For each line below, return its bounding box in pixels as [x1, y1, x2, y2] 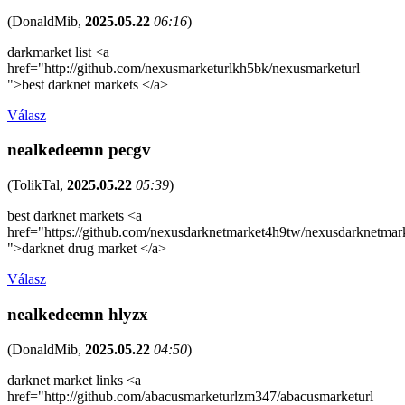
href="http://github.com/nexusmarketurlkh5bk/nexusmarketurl [7, 60, 360, 76]
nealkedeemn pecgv [7, 140, 151, 160]
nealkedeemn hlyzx [7, 304, 148, 324]
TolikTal [12, 177, 60, 193]
